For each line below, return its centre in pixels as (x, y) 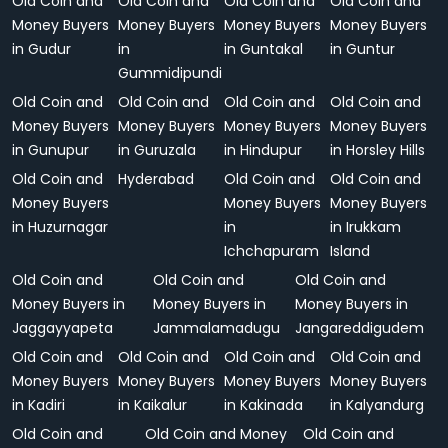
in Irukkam (365, 227)
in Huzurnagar (60, 227)
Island (350, 251)
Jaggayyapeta (62, 328)
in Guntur (362, 49)
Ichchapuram (271, 251)
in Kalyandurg (377, 405)
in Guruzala (157, 150)
